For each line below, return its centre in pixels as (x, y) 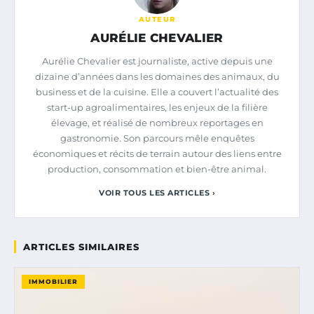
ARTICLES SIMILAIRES (81, 246)
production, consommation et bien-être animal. (157, 169)
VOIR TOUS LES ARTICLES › (157, 192)
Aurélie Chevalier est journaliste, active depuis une (157, 61)
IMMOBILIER (53, 281)
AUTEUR (157, 19)
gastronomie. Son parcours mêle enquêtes (157, 138)
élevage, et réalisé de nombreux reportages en (157, 122)
